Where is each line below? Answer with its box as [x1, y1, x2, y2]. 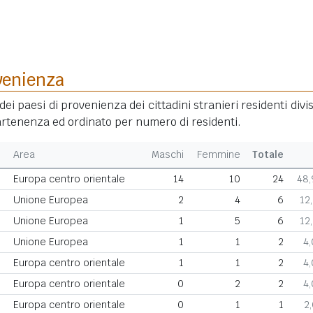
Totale [252, 148, 284, 161]
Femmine [197, 148, 241, 161]
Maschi [152, 148, 184, 161]
